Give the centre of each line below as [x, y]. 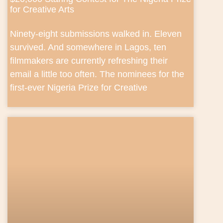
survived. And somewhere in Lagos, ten [88, 47]
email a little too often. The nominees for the [97, 74]
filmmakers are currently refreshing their [89, 60]
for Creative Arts [42, 9]
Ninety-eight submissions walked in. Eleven [96, 34]
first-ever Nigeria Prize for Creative [79, 87]
